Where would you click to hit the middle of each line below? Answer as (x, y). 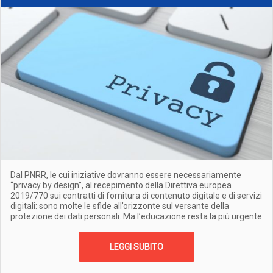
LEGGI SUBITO (136, 247)
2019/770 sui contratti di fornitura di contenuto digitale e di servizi (136, 196)
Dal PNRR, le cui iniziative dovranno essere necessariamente (126, 175)
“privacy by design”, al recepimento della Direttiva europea (121, 185)
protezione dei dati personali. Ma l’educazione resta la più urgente (136, 216)
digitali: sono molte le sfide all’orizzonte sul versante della (120, 206)
